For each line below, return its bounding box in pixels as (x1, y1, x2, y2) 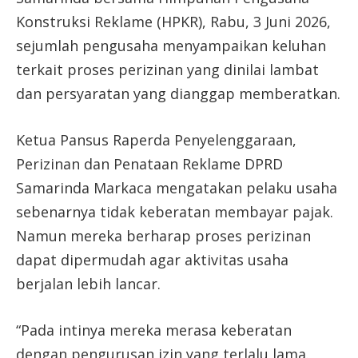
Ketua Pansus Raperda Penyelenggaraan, (16, 130, 296, 150)
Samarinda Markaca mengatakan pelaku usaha (16, 178, 337, 198)
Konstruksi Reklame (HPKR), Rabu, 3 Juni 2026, (16, 12, 331, 32)
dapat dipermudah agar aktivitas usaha (16, 250, 288, 270)
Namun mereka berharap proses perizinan (16, 226, 311, 246)
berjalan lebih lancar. (16, 274, 161, 294)
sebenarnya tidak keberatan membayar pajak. (16, 202, 333, 222)
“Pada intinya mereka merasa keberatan (16, 320, 292, 340)
